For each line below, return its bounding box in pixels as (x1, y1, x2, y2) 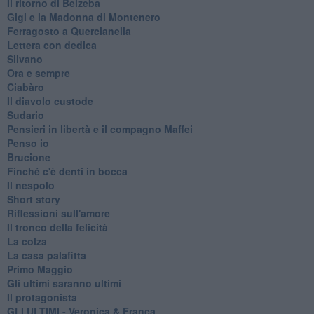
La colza (6, 233, 47, 248)
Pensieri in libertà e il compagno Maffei (6, 121, 193, 136)
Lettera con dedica (6, 37, 97, 52)
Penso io (6, 135, 49, 150)
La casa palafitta (6, 247, 86, 262)
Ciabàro (6, 79, 44, 94)
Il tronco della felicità (6, 219, 108, 234)
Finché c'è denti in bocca (6, 163, 128, 178)
